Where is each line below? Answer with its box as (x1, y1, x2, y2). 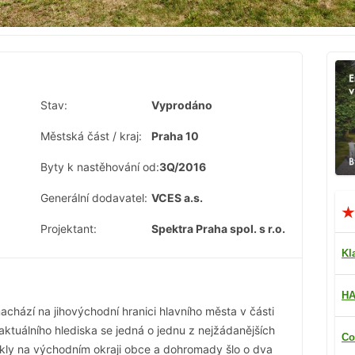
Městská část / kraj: (40, 129, 142, 143)
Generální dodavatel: (40, 191, 147, 205)
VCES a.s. (151, 191, 203, 205)
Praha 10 (151, 129, 199, 143)
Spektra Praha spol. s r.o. (151, 222, 285, 236)
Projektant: (40, 222, 97, 236)
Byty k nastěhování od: (40, 160, 159, 174)
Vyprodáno (151, 98, 212, 113)
